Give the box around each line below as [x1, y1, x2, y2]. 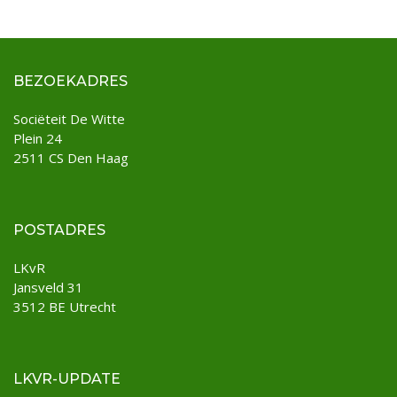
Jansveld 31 [13, 277, 83, 296]
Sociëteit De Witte [13, 109, 125, 128]
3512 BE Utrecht [13, 297, 116, 315]
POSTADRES [13, 221, 105, 238]
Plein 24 [13, 128, 62, 147]
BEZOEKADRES [13, 72, 128, 90]
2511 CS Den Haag [13, 148, 128, 167]
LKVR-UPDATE [13, 370, 121, 387]
